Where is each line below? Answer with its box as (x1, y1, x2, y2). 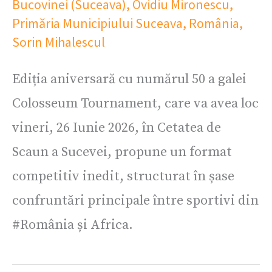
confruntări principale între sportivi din (12, 192, 259, 209)
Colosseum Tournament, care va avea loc (12, 95, 259, 112)
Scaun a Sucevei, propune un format (12, 143, 232, 160)
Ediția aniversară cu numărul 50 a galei (12, 70, 246, 87)
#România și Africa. (12, 216, 133, 233)
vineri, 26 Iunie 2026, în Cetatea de (12, 119, 221, 136)
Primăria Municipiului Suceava (12, 14, 183, 32)
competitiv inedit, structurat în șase (12, 168, 234, 185)
